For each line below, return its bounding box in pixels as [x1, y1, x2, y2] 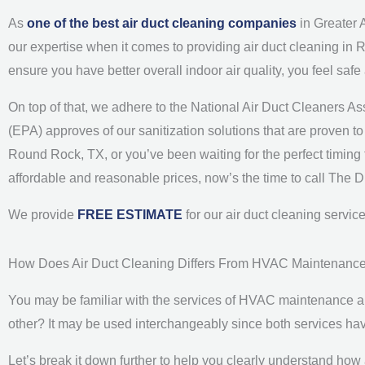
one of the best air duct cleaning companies [27, 16, 297, 30]
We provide [8, 208, 77, 222]
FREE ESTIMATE [77, 208, 186, 222]
